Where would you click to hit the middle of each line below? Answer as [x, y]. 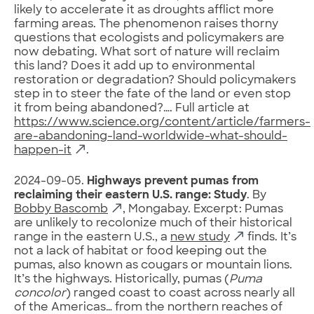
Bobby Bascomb [61, 209]
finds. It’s [271, 237]
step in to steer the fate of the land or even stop [152, 94]
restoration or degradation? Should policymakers [155, 80]
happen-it [43, 150]
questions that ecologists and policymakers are [149, 38]
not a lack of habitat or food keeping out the [141, 251]
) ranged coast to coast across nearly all [180, 293]
